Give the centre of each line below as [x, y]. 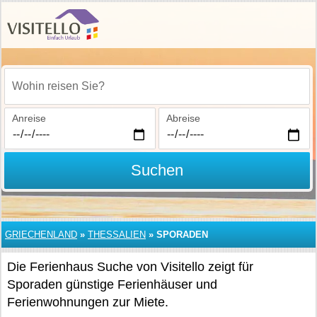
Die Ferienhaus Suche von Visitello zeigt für [130, 267]
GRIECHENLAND [41, 235]
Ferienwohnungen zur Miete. [88, 302]
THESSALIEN [117, 235]
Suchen [157, 170]
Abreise [183, 118]
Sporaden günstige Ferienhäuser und [112, 284]
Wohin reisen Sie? [53, 94]
